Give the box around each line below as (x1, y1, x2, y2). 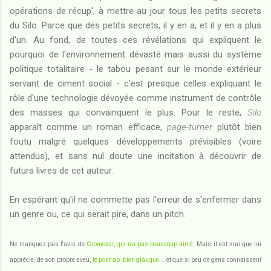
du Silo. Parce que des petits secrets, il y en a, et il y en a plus (10, 19, 261, 31)
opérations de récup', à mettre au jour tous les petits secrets (10, 5, 261, 16)
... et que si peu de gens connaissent (159, 256, 262, 263)
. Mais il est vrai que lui (193, 240, 261, 247)
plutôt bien (212, 121, 262, 132)
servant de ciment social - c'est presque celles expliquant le (10, 77, 261, 89)
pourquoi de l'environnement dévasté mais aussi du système (10, 48, 261, 60)
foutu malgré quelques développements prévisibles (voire (10, 135, 261, 147)
